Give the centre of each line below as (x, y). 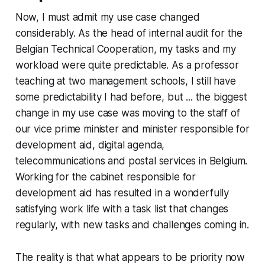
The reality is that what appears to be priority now (130, 257)
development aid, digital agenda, (90, 145)
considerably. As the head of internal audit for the (129, 33)
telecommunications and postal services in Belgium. (131, 161)
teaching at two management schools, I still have (125, 81)
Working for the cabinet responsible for (106, 177)
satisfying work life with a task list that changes (122, 209)
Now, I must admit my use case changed (107, 17)
